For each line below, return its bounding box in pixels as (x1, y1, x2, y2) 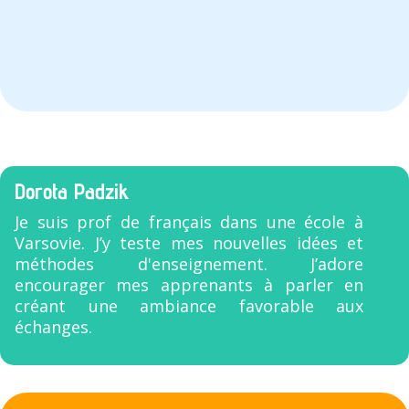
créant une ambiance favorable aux (15, 294, 363, 317)
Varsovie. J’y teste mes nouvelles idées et (15, 231, 363, 254)
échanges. (15, 315, 92, 338)
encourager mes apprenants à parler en (15, 273, 363, 296)
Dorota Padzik (15, 177, 129, 204)
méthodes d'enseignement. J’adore (15, 252, 363, 275)
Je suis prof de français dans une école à (15, 210, 363, 233)
